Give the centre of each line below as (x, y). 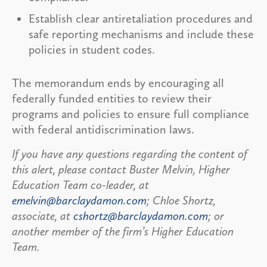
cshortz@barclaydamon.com (141, 215)
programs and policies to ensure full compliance (131, 114)
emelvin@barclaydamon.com (79, 200)
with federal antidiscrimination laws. (103, 129)
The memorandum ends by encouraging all (118, 83)
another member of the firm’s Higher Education (123, 231)
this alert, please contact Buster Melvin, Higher (121, 169)
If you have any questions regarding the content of (130, 153)
